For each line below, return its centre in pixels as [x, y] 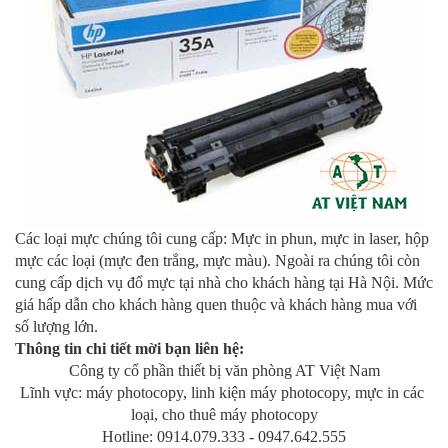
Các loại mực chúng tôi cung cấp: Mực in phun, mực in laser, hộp [222, 239]
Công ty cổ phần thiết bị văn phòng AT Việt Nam [224, 371]
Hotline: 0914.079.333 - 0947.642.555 [224, 437]
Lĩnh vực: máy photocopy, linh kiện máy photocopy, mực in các [222, 393]
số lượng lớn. [56, 327]
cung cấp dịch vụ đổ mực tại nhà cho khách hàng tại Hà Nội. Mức [224, 283]
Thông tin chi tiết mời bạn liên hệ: [129, 349]
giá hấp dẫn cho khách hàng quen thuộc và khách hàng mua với [216, 305]
